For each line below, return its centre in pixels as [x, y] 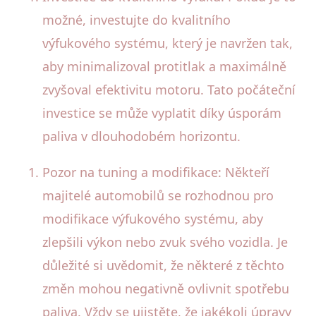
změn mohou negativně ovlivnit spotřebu [166, 288]
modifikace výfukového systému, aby [153, 218]
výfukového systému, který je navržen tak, [168, 43]
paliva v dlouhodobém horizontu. [141, 136]
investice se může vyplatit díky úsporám [162, 113]
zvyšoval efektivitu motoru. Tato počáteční [169, 89]
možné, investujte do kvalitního [136, 19]
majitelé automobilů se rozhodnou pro [158, 195]
